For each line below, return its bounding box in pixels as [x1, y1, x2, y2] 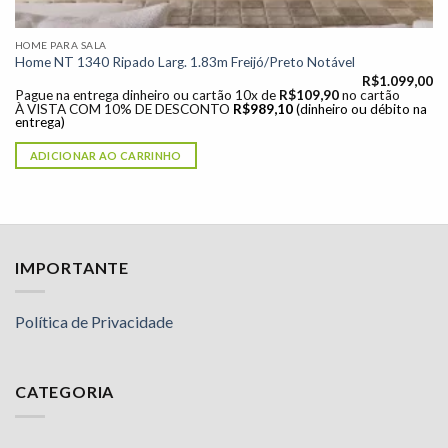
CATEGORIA [15, 382, 115, 402]
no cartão [341, 86, 400, 103]
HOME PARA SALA [14, 38, 107, 51]
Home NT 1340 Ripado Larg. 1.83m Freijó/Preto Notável [14, 54, 355, 71]
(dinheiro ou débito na [295, 101, 427, 118]
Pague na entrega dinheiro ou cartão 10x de [14, 86, 279, 103]
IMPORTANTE [15, 257, 129, 277]
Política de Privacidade [15, 312, 173, 332]
